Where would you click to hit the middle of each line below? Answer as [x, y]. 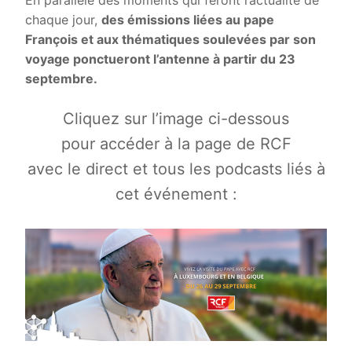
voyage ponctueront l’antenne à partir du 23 [160, 59]
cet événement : [176, 194]
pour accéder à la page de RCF [176, 144]
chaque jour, [63, 19]
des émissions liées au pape [188, 19]
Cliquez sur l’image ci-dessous [176, 119]
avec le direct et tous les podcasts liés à [176, 169]
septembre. [61, 78]
